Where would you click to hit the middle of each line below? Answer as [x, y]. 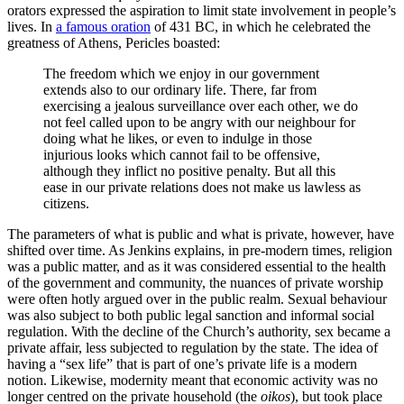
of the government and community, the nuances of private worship [195, 283]
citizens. [68, 204]
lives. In [32, 27]
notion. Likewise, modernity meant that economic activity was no [193, 381]
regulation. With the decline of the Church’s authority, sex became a [199, 332]
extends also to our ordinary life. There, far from [180, 90]
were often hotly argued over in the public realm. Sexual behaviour [197, 299]
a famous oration [103, 27]
